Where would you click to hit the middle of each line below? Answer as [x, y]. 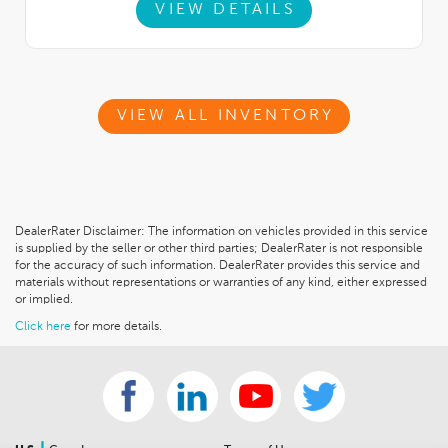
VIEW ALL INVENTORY [225, 116]
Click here [43, 327]
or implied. [44, 300]
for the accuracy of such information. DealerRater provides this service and [217, 266]
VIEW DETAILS [225, 10]
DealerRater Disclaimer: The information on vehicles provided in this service [221, 232]
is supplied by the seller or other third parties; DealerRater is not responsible [219, 249]
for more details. [116, 327]
